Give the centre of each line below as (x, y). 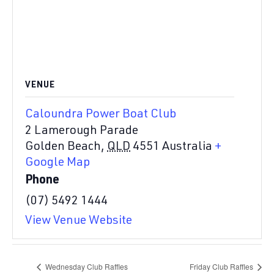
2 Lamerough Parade (82, 132)
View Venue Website (79, 222)
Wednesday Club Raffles (86, 267)
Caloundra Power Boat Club (101, 115)
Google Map (57, 164)
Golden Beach (63, 148)
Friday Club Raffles (222, 267)
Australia (187, 148)
